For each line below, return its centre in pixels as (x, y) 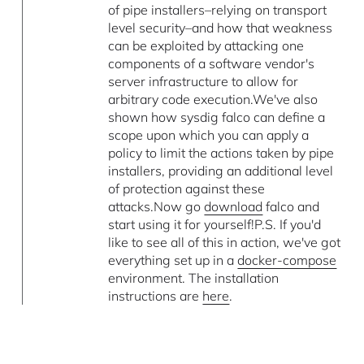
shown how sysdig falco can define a (217, 117)
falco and (291, 207)
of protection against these (187, 189)
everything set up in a (173, 260)
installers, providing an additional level (221, 171)
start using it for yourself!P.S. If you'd (215, 225)
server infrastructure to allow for (204, 82)
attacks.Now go (156, 207)
